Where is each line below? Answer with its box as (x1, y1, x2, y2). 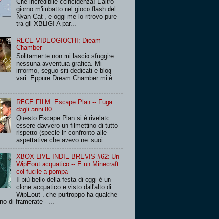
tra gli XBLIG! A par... (16, 20, 77, 27)
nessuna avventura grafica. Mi (16, 60, 102, 67)
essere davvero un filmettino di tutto (16, 121, 118, 129)
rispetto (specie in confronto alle (16, 129, 107, 136)
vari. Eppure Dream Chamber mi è (16, 74, 113, 82)
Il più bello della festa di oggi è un (16, 176, 111, 184)
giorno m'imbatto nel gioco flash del (16, 5, 116, 13)
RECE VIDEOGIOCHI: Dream (16, 36, 101, 44)
